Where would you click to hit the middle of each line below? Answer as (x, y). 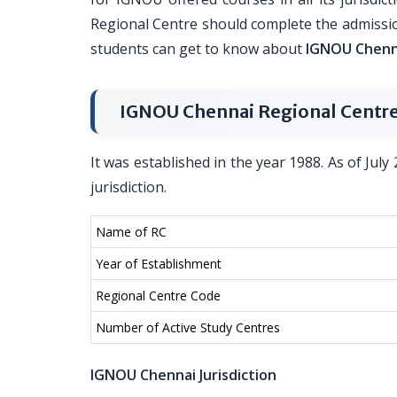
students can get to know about (198, 49)
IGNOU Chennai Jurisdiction (183, 375)
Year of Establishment (159, 264)
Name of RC (131, 232)
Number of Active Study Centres (188, 327)
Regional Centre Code (158, 296)
